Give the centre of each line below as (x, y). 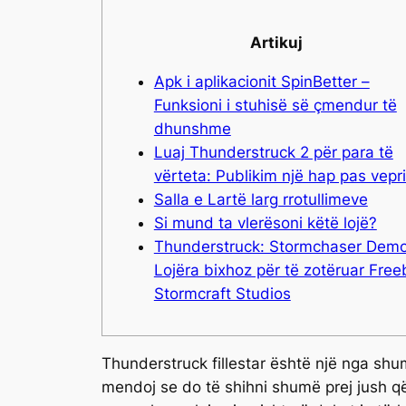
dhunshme (192, 128)
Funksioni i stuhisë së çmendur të (275, 105)
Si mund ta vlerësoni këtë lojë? (265, 222)
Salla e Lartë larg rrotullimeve (261, 199)
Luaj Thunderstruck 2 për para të (273, 152)
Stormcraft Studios (222, 293)
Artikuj (276, 42)
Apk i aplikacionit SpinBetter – (261, 81)
